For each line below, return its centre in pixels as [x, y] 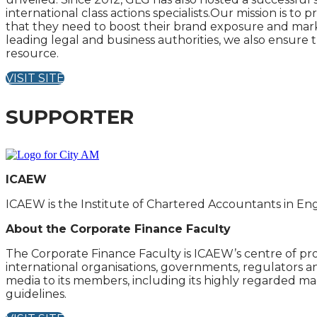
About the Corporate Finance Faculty [118, 229]
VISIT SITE [35, 78]
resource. [32, 53]
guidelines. [36, 294]
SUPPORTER [70, 117]
